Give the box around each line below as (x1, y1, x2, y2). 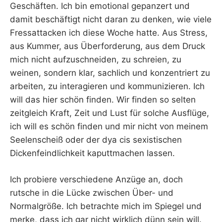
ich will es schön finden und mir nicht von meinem (10, 121, 208, 132)
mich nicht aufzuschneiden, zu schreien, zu (10, 55, 181, 65)
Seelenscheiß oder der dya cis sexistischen (10, 135, 182, 145)
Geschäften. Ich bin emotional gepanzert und (10, 1, 190, 11)
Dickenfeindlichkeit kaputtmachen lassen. (10, 148, 175, 159)
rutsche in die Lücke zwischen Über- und (10, 187, 173, 198)
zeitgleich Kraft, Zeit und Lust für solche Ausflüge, (10, 108, 209, 118)
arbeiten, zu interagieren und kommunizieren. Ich (10, 81, 205, 92)
